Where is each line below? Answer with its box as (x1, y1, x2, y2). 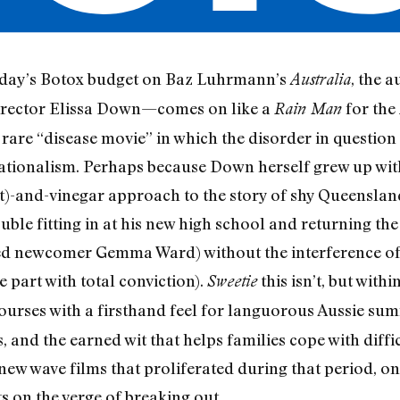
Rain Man (273, 99, 342, 119)
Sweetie (206, 271, 257, 291)
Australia (289, 70, 351, 89)
